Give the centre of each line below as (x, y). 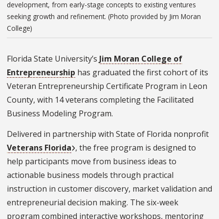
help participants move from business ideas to (92, 162)
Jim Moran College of (141, 59)
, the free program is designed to (136, 148)
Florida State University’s (53, 59)
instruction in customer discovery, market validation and (109, 189)
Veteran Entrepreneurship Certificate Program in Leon (107, 86)
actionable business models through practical (90, 175)
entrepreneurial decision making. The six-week (93, 203)
